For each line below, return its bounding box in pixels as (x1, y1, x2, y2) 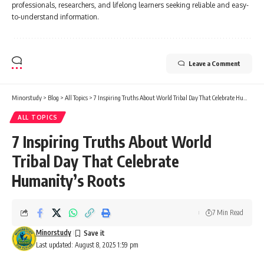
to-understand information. (12, 12, 99, 22)
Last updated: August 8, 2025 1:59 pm (35, 240, 138, 250)
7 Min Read (212, 208, 243, 217)
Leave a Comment (189, 60, 240, 68)
